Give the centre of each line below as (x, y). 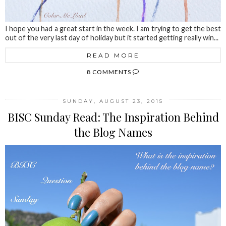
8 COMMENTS (110, 72)
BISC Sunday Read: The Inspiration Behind (113, 117)
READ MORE (113, 55)
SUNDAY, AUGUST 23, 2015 (113, 101)
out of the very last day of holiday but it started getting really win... (112, 37)
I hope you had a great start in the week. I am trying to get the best (113, 28)
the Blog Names (113, 132)
